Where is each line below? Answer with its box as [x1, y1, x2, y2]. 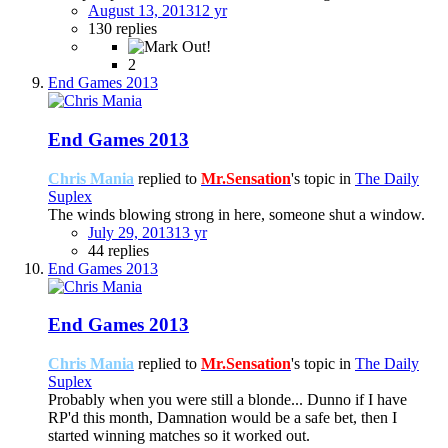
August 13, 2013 [88, 2, 194, 20]
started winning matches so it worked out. [48, 427, 310, 445]
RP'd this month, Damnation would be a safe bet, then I [48, 409, 397, 427]
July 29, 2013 [88, 223, 174, 241]
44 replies [88, 241, 149, 259]
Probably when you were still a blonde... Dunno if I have [48, 391, 407, 409]
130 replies [88, 20, 157, 38]
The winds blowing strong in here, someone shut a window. [48, 205, 425, 223]
